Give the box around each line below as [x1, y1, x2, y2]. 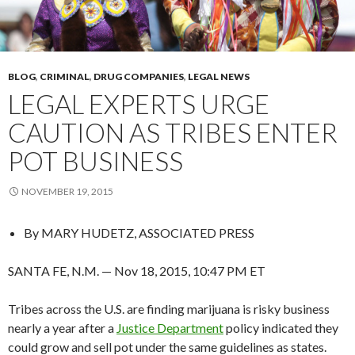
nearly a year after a [8, 319, 116, 335]
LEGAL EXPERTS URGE [8, 87, 269, 120]
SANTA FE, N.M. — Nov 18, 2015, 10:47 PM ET [8, 262, 265, 278]
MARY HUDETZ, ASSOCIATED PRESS [39, 224, 254, 240]
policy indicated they [223, 319, 338, 335]
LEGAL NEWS [188, 70, 250, 82]
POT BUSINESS [8, 144, 183, 177]
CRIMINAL [40, 70, 90, 82]
